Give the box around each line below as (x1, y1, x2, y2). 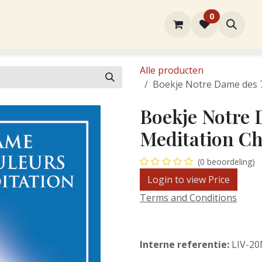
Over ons (44, 17, 89, 32)
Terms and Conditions (140, 191, 237, 204)
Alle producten (140, 64, 204, 77)
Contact (142, 17, 181, 32)
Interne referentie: (140, 238, 232, 251)
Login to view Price (147, 173, 230, 186)
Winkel (98, 17, 132, 32)
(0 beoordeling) (198, 156, 255, 167)
